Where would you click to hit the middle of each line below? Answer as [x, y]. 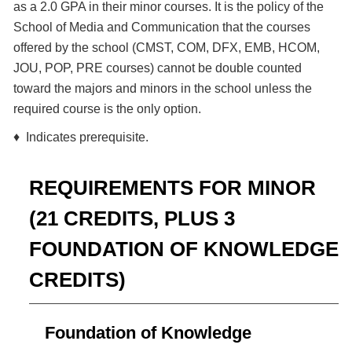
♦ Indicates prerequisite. [81, 137]
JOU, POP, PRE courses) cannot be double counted [158, 68]
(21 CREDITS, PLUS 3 [132, 218]
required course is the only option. [107, 109]
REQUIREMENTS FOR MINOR [172, 188]
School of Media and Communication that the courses [162, 27]
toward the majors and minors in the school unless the [163, 88]
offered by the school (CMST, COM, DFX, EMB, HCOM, [167, 48]
